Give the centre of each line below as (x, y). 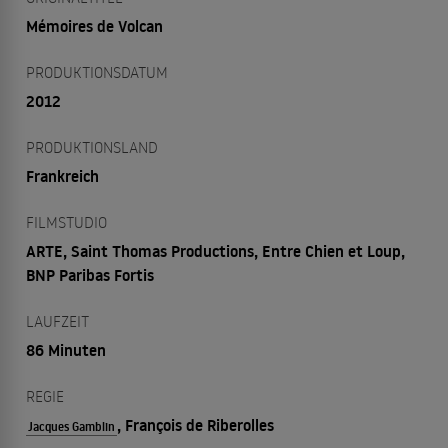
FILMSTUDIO (66, 222)
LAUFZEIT (57, 321)
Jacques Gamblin (71, 426)
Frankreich (62, 176)
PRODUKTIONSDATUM (97, 72)
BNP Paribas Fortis (90, 275)
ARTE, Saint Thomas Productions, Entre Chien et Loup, (215, 251)
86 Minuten (66, 350)
